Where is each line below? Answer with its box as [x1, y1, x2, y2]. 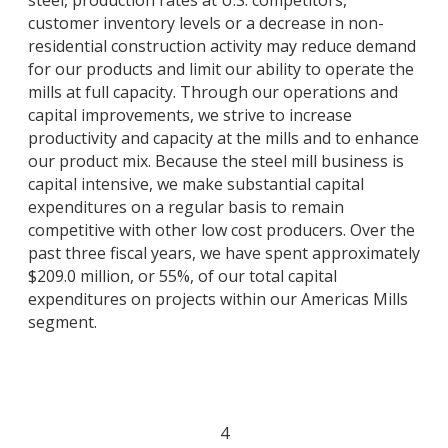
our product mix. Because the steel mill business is [28, 150, 404, 173]
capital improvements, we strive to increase [28, 104, 352, 127]
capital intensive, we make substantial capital [28, 173, 364, 196]
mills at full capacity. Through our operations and [28, 81, 398, 104]
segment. [28, 311, 97, 334]
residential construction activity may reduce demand [28, 35, 416, 58]
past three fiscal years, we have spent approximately [28, 242, 420, 265]
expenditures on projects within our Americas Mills [28, 288, 408, 311]
